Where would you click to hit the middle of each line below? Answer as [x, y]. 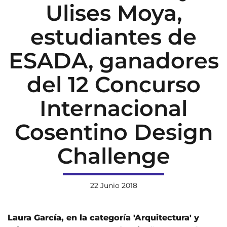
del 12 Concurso [113, 85]
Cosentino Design [113, 132]
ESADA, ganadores [113, 61]
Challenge [113, 156]
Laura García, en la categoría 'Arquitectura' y [103, 218]
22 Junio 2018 [113, 186]
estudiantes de [113, 37]
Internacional [113, 108]
